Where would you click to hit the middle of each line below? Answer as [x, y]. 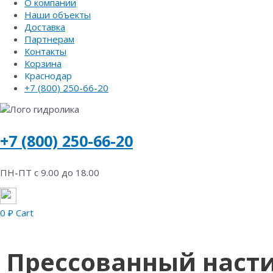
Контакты [45, 51]
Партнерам [49, 39]
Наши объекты [58, 15]
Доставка [45, 27]
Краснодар [48, 76]
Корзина [43, 63]
